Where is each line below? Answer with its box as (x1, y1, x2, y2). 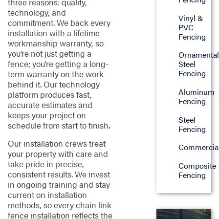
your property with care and (7, 148, 108, 160)
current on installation (7, 189, 87, 201)
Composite (178, 160, 217, 172)
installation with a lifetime (7, 26, 100, 39)
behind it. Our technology (7, 78, 100, 90)
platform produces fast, (7, 88, 92, 100)
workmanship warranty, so (7, 37, 104, 49)
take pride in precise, (7, 158, 84, 170)
